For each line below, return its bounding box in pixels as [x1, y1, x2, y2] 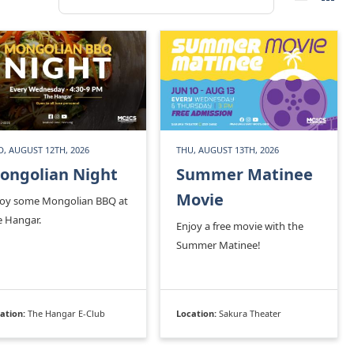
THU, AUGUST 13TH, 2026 [176, 143, 279, 156]
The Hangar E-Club [28, 307, 105, 319]
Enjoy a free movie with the [176, 218, 303, 233]
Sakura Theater [219, 307, 281, 319]
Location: [176, 307, 219, 319]
